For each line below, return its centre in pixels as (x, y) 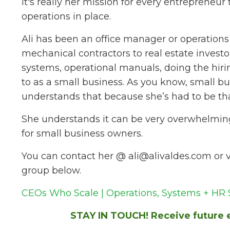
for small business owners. (82, 133)
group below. (51, 170)
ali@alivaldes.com (170, 156)
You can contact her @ (75, 156)
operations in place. (66, 16)
